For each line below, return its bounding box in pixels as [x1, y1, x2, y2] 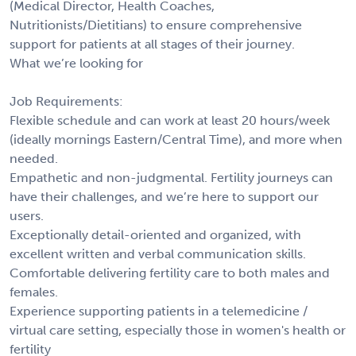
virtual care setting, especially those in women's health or [10, 322, 346, 338]
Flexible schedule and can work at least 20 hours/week [10, 112, 330, 128]
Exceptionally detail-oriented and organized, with [10, 226, 301, 242]
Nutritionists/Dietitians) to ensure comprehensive [10, 17, 302, 33]
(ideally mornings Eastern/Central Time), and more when [10, 131, 342, 147]
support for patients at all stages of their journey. [10, 36, 295, 52]
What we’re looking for [10, 55, 143, 71]
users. [10, 207, 44, 223]
